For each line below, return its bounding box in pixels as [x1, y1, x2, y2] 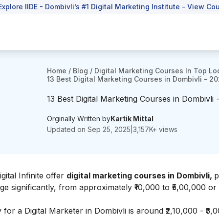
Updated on [47, 125, 88, 133]
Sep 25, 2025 [88, 125, 131, 133]
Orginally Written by [47, 114, 110, 123]
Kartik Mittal [110, 114, 153, 123]
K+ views [149, 125, 177, 133]
